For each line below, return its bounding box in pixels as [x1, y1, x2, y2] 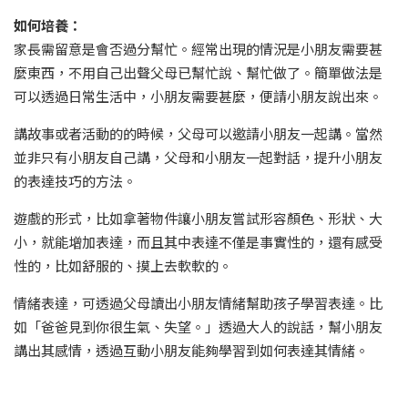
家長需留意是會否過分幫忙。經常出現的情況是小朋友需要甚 [14, 39, 382, 59]
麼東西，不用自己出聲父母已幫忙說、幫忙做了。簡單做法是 [14, 63, 382, 83]
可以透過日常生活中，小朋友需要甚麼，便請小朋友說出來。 [14, 87, 382, 107]
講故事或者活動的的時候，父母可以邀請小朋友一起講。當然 [14, 124, 382, 144]
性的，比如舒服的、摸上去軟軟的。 [14, 256, 232, 276]
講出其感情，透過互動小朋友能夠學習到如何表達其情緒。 [14, 341, 369, 361]
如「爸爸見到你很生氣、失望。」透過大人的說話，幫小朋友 [14, 317, 382, 337]
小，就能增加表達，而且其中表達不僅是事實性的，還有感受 [14, 232, 382, 252]
